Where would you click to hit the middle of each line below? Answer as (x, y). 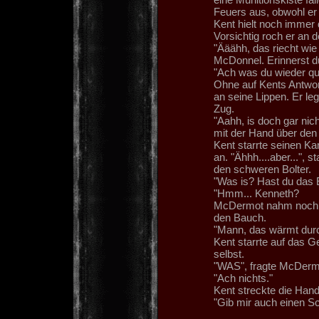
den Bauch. (240, 218)
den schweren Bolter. (262, 169)
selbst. (229, 254)
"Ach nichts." (243, 278)
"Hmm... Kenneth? (256, 193)
